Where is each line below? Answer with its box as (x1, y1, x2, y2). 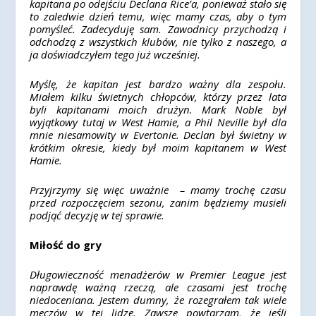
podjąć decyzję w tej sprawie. (30, 208, 165, 222)
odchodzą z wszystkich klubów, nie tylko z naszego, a (30, 35, 286, 49)
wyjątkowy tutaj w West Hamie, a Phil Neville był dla (30, 115, 286, 129)
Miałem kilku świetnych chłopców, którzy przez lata (30, 90, 286, 104)
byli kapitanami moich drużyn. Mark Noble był (30, 102, 286, 116)
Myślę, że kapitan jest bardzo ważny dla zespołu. (30, 77, 286, 91)
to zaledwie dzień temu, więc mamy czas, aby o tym (30, 9, 286, 23)
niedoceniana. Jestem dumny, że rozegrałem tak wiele (30, 293, 286, 307)
